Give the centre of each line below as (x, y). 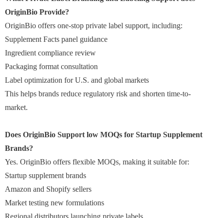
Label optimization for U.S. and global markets (77, 80)
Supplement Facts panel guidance (56, 39)
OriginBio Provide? (37, 12)
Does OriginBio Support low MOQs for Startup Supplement (104, 134)
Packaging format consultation (51, 66)
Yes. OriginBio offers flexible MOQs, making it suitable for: (97, 162)
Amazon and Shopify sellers (48, 189)
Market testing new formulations (54, 202)
